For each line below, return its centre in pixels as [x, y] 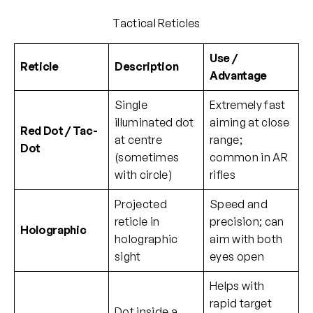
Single [131, 105]
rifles [223, 175]
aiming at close [250, 123]
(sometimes [147, 158]
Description [147, 67]
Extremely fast [248, 105]
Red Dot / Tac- [59, 131]
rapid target [241, 304]
